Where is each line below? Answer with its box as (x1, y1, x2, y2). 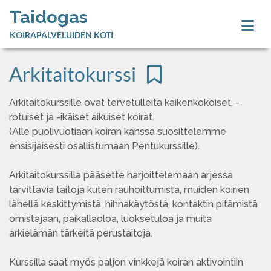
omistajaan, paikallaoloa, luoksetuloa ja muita (9, 213, 212, 224)
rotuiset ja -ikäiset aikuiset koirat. (9, 111, 157, 123)
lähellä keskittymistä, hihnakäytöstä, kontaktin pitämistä (9, 198, 258, 210)
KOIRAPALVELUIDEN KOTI (10, 29, 113, 40)
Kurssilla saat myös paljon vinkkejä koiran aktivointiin (9, 256, 243, 268)
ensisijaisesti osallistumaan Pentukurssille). (9, 140, 200, 152)
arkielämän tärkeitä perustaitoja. (9, 227, 152, 239)
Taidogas (10, 6, 88, 27)
